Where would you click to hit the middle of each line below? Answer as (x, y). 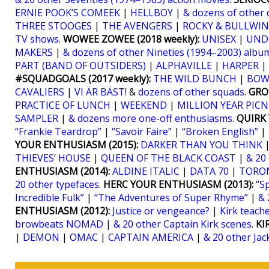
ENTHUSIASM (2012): (62, 211)
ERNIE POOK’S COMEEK (68, 13)
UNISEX (219, 39)
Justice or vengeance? (161, 211)
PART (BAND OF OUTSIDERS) (80, 65)
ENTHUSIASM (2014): (62, 171)
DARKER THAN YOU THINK (201, 145)
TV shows (37, 39)
